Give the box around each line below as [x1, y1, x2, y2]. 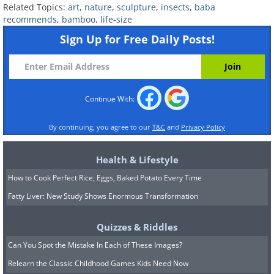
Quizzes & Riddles [97, 220, 177, 233]
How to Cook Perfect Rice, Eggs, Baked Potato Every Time [8, 172, 202, 183]
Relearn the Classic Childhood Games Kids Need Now [8, 257, 188, 268]
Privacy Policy [181, 122, 225, 131]
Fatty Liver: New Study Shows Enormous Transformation [8, 190, 198, 201]
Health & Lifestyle [95, 153, 179, 166]
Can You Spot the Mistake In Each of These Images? [8, 239, 182, 250]
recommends [3, 13, 57, 25]
